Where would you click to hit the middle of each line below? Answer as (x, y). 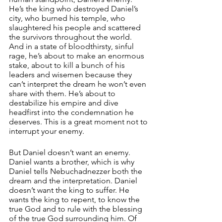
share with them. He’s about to (63, 93)
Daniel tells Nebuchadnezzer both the (77, 171)
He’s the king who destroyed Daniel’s (75, 9)
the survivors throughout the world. (71, 37)
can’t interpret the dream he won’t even (79, 84)
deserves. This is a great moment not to (79, 122)
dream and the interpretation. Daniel (74, 181)
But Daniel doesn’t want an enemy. (71, 152)
